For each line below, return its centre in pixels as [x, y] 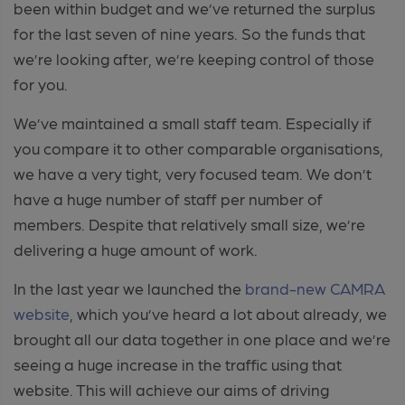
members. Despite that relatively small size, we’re [189, 223]
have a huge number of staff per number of [168, 198]
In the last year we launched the [129, 287]
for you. [41, 83]
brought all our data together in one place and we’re [202, 338]
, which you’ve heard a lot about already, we [228, 313]
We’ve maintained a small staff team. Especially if [193, 122]
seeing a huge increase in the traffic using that [178, 363]
